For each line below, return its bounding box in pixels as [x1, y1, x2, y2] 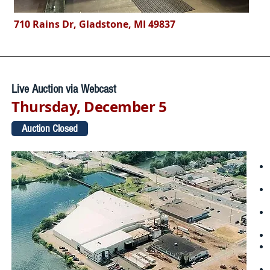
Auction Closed [22, 122, 78, 135]
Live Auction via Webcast [11, 83, 116, 96]
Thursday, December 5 [11, 96, 167, 117]
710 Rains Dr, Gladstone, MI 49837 [14, 17, 175, 31]
